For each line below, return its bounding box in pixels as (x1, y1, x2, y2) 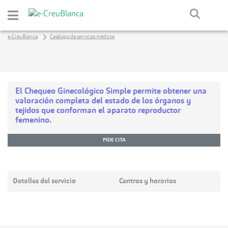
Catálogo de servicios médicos (50, 34, 115, 39)
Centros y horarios (119, 178, 176, 185)
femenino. (15, 117, 51, 125)
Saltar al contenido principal (4, 6, 102, 14)
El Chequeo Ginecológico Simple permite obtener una (15, 88, 207, 96)
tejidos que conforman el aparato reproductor (15, 107, 181, 115)
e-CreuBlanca (8, 34, 38, 39)
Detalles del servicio (13, 178, 76, 185)
